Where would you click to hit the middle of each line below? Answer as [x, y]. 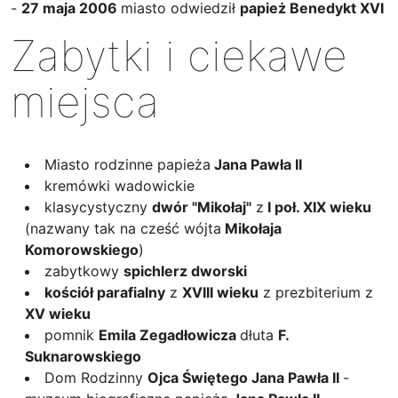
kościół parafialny [105, 292]
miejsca [85, 102]
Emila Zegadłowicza [169, 335]
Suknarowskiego [83, 356]
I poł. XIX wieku [318, 207]
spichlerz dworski [185, 271]
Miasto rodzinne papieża [127, 164]
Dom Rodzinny [96, 378]
